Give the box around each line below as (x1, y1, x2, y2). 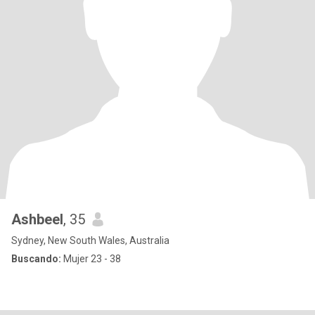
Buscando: (11, 253, 61, 264)
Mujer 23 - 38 (61, 253, 121, 264)
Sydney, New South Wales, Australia (11, 235, 169, 246)
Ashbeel (11, 211, 63, 228)
